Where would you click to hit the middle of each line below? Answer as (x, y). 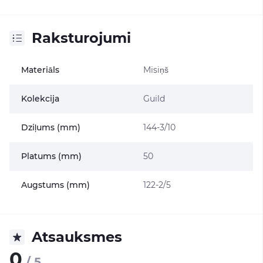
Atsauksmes (77, 237)
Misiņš (156, 70)
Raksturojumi (81, 38)
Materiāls (40, 70)
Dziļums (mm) (51, 127)
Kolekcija (40, 99)
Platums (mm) (51, 156)
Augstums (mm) (55, 185)
